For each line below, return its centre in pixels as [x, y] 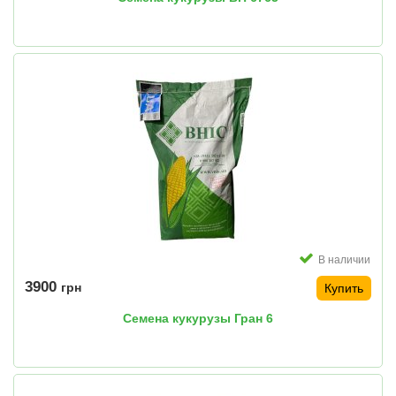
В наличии [344, 260]
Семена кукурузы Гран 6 [198, 319]
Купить [344, 289]
